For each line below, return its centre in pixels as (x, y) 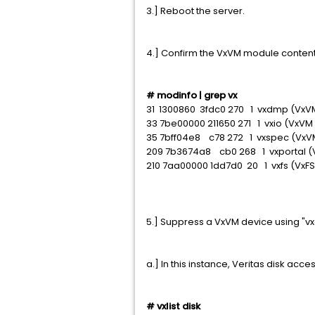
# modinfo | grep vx (192, 95)
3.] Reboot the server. (195, 11)
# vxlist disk (173, 306)
